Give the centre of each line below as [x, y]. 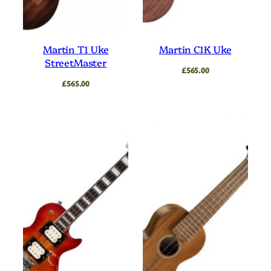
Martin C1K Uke [195, 49]
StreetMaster [76, 62]
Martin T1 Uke [76, 49]
